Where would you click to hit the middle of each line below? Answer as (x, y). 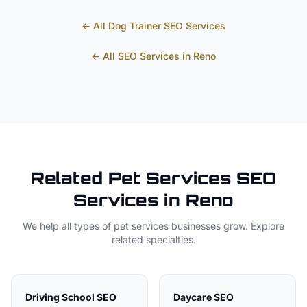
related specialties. (153, 240)
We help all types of (68, 226)
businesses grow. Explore (226, 226)
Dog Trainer (135, 26)
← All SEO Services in (142, 56)
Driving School (60, 297)
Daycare (193, 297)
